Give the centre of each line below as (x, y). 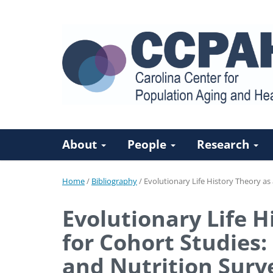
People (148, 144)
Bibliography (114, 181)
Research (225, 144)
